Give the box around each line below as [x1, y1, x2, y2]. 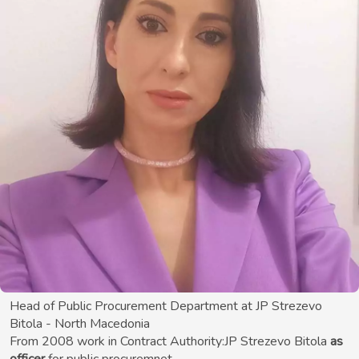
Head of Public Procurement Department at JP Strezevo [10, 297, 322, 316]
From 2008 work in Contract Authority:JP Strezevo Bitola [10, 333, 330, 351]
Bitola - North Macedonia [10, 315, 150, 333]
